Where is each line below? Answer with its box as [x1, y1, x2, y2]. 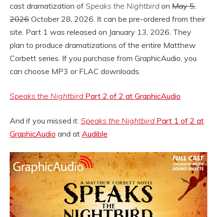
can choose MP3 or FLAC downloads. [10, 66, 140, 76]
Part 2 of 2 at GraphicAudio [85, 91, 181, 101]
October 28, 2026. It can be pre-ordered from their [29, 14, 205, 24]
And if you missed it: [10, 115, 81, 125]
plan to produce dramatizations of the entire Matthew [10, 40, 196, 50]
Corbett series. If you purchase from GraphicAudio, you [10, 53, 197, 63]
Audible [82, 128, 108, 139]
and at [56, 128, 82, 139]
